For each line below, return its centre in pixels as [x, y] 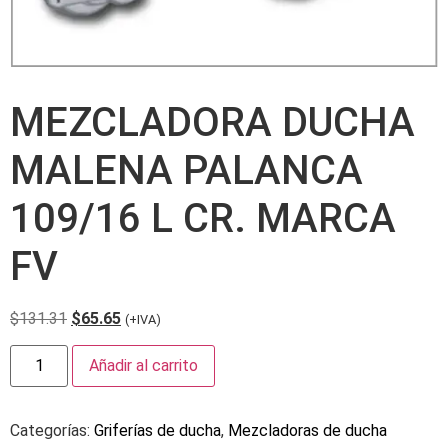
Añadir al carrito [144, 366]
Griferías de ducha [157, 431]
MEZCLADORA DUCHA [212, 122]
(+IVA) [143, 319]
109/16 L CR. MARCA [203, 218]
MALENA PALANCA [186, 170]
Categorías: [52, 431]
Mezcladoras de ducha [307, 431]
